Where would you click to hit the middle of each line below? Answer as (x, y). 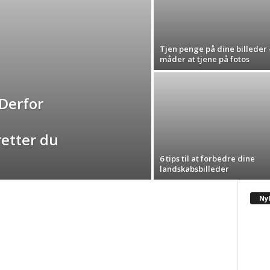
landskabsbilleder (194, 169)
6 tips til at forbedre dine (207, 159)
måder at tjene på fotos (204, 59)
